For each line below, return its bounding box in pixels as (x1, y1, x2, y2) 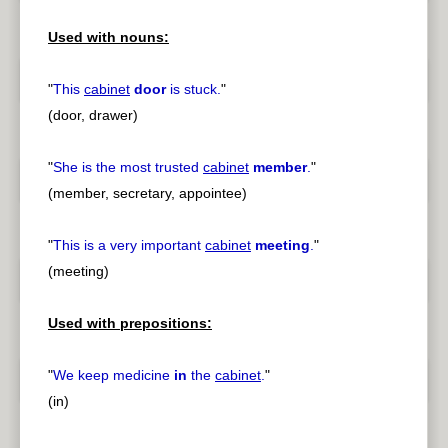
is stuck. (166, 81, 221, 98)
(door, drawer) (48, 107, 138, 124)
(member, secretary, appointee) (48, 185, 247, 202)
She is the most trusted (53, 159, 203, 176)
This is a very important (53, 237, 205, 254)
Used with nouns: (48, 29, 169, 46)
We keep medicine (53, 367, 174, 384)
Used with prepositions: (48, 315, 212, 332)
